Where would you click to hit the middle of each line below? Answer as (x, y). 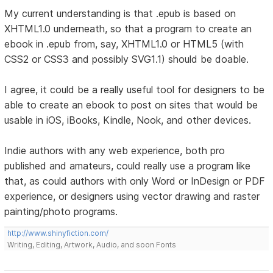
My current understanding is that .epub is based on (120, 14)
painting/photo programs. (61, 212)
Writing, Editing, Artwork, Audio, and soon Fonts (92, 245)
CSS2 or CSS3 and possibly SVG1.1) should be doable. (127, 59)
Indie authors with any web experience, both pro (115, 151)
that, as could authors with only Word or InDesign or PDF (135, 181)
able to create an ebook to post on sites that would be (131, 105)
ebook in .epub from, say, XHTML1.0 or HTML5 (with (124, 44)
